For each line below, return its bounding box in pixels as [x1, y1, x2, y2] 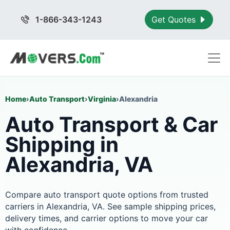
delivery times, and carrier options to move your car [5, 213, 208, 223]
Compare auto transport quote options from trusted [5, 189, 208, 200]
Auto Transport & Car [5, 112, 218, 137]
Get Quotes [151, 14, 199, 25]
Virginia [88, 94, 116, 103]
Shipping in [5, 132, 119, 157]
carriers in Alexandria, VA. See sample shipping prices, [5, 201, 216, 212]
